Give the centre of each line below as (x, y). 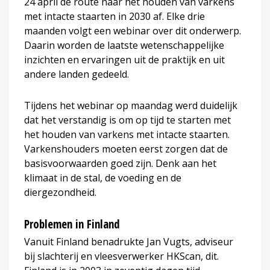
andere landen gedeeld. (77, 74)
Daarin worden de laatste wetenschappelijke (124, 45)
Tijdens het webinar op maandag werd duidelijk (131, 105)
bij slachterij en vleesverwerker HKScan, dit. (121, 256)
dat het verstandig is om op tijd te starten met (127, 120)
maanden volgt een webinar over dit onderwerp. (133, 30)
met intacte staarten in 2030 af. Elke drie (115, 16)
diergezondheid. (60, 192)
